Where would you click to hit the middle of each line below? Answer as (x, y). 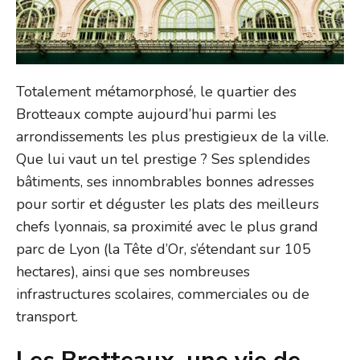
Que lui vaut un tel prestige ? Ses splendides (163, 160)
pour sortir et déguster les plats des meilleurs (168, 205)
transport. (47, 317)
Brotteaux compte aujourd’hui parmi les (146, 115)
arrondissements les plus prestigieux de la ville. (172, 137)
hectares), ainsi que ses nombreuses (133, 272)
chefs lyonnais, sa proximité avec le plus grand (167, 227)
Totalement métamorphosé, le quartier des (156, 92)
